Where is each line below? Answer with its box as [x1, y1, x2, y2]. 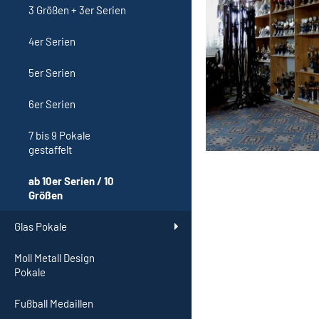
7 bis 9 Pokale [28, 128, 90, 142]
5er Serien [28, 66, 75, 79]
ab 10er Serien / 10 [28, 174, 114, 187]
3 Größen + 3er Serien [28, 3, 126, 16]
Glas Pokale [14, 219, 67, 233]
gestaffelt [28, 142, 72, 156]
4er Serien [28, 34, 75, 48]
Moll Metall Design [14, 251, 95, 264]
